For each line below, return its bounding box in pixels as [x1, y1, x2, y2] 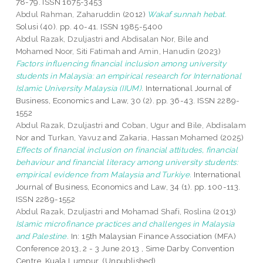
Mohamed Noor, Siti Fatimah [15, 46, 121, 56]
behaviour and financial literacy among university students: [15, 157, 239, 167]
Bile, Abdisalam [187, 120, 247, 130]
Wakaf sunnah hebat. [147, 9, 227, 19]
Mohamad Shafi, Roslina [121, 207, 211, 217]
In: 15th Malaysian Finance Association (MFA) [69, 231, 237, 241]
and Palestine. [15, 231, 69, 241]
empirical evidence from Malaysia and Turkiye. [15, 170, 192, 180]
